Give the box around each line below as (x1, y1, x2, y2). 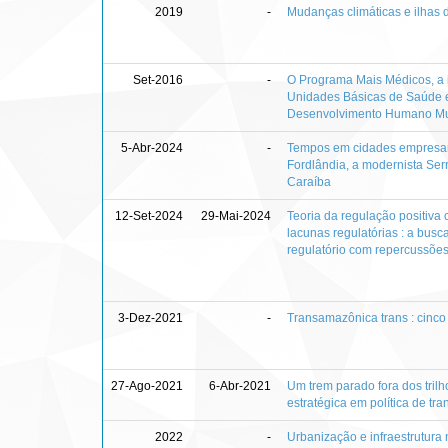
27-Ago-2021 (111, 378, 183, 393)
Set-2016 (133, 72, 183, 87)
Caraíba (287, 174, 331, 189)
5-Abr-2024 (121, 140, 183, 155)
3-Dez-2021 (118, 310, 183, 325)
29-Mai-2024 (201, 208, 271, 223)
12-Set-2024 (115, 208, 183, 223)
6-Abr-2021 (209, 378, 271, 393)
